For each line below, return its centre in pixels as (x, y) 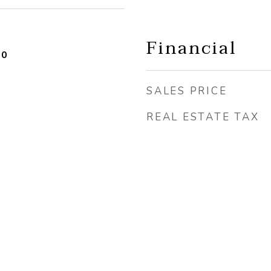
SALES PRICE (187, 91)
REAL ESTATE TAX (203, 117)
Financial (192, 48)
